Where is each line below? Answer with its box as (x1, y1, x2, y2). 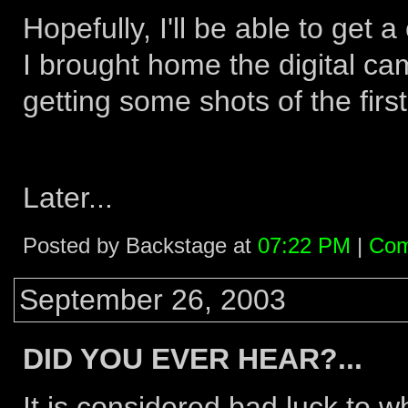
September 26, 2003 (19, 283, 286, 316)
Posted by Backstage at (23, 233, 258, 258)
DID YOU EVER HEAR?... (23, 342, 362, 375)
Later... (23, 181, 113, 214)
